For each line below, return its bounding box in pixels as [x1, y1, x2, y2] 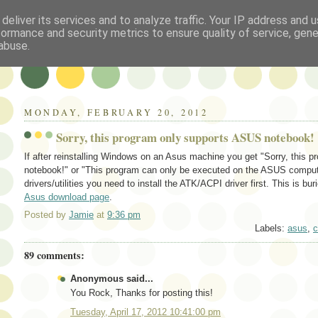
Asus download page [24, 191, 109, 202]
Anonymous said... [70, 273, 153, 285]
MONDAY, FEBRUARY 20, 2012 [24, 106, 209, 118]
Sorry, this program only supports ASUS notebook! [56, 128, 314, 146]
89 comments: [24, 248, 84, 263]
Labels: [255, 223, 287, 234]
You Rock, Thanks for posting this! [70, 287, 213, 299]
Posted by [24, 209, 69, 221]
